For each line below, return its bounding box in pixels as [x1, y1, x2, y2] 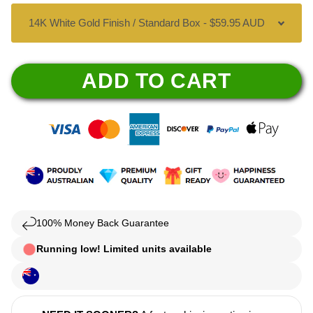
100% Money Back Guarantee [36, 217, 169, 229]
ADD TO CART [82, 69, 231, 93]
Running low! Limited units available [36, 243, 212, 255]
